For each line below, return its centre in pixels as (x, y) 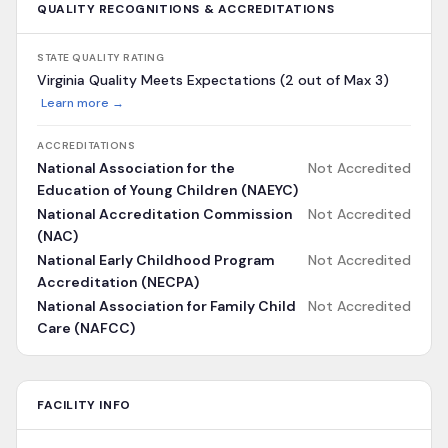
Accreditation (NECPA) (118, 282)
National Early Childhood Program (156, 260)
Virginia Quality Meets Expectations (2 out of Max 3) (213, 80)
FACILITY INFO (84, 405)
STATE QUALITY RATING (100, 57)
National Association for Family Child (166, 306)
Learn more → (82, 103)
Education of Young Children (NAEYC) (167, 190)
